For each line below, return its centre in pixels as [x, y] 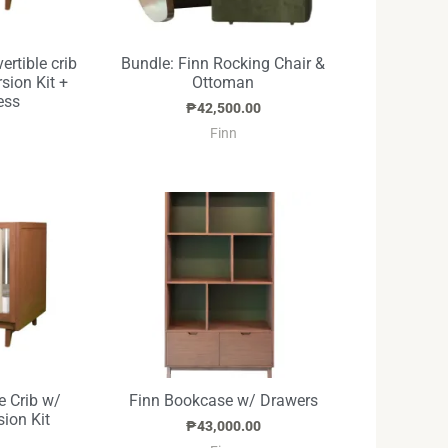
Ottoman [223, 82]
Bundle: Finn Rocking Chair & [223, 63]
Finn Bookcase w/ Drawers [223, 400]
